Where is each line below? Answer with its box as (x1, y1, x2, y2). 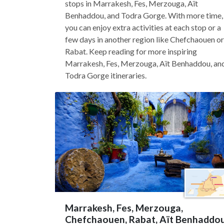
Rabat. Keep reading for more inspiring (65, 46, 197, 56)
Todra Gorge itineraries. (65, 70, 146, 80)
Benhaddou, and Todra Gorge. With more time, (65, 10, 223, 20)
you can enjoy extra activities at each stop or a (65, 22, 221, 32)
